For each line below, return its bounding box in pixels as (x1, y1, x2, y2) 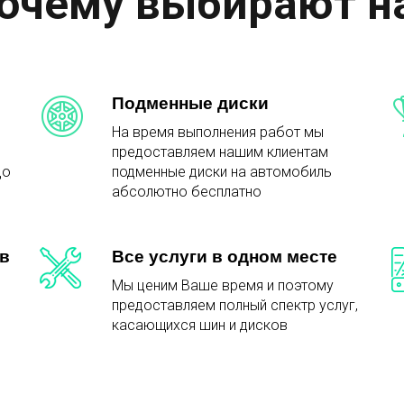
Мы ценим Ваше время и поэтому (112, 277, 334, 295)
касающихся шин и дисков (112, 317, 288, 335)
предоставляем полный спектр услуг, (112, 297, 358, 315)
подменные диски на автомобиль (112, 163, 332, 181)
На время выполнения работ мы (112, 124, 324, 142)
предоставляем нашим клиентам (112, 143, 328, 161)
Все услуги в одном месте (112, 247, 337, 267)
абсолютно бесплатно (112, 183, 262, 201)
